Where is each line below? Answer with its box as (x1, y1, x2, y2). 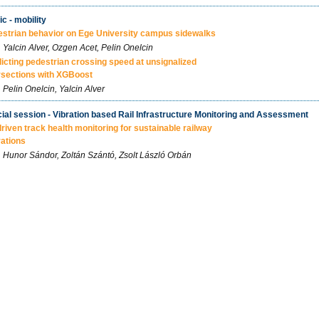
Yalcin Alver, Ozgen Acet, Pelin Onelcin (3, 43, 153, 53)
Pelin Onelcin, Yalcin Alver (3, 84, 105, 94)
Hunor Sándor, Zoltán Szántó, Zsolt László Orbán (3, 150, 192, 160)
